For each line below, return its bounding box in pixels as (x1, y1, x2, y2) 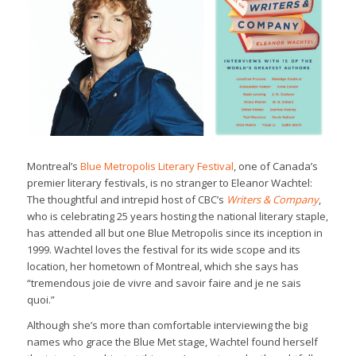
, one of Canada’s (233, 158, 318, 173)
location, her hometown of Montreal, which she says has (26, 258, 299, 273)
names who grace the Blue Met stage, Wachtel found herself (26, 334, 318, 349)
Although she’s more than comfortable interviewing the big (26, 317, 308, 332)
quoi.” (26, 292, 55, 307)
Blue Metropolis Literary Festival (79, 158, 234, 173)
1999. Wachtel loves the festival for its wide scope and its (26, 242, 300, 257)
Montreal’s (26, 158, 80, 173)
